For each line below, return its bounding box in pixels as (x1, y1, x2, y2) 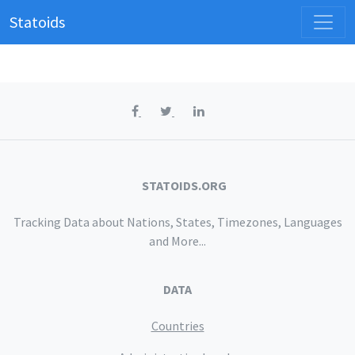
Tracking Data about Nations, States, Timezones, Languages (13, 214, 342, 230)
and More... (149, 233, 206, 249)
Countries (151, 318, 204, 334)
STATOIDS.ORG (141, 177, 227, 193)
